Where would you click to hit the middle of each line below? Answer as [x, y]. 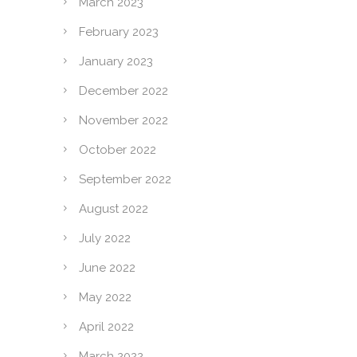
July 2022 [105, 239]
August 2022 [114, 209]
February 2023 [119, 32]
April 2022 [106, 327]
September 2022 [125, 180]
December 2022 [124, 91]
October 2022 [118, 150]
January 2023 [116, 62]
